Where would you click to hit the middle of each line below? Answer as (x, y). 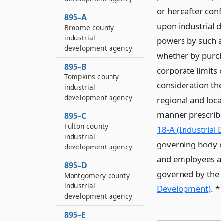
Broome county (89, 27)
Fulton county (86, 126)
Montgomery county (97, 175)
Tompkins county (92, 77)
